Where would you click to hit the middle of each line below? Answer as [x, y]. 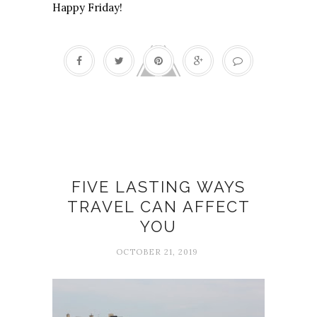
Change [158, 163]
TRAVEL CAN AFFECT [158, 207]
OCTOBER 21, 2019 [157, 252]
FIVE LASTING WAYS [158, 187]
